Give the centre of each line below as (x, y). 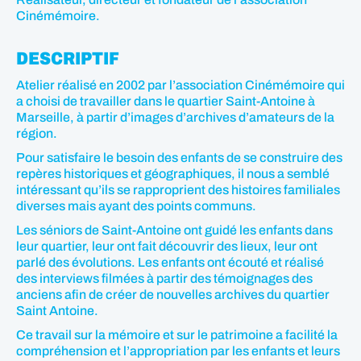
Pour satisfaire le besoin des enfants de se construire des (179, 158)
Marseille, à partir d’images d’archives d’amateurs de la (175, 117)
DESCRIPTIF (68, 59)
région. (37, 133)
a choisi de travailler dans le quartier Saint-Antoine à (166, 101)
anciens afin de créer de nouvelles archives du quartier (173, 295)
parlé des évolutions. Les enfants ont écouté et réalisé (170, 262)
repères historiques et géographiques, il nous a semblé (173, 174)
